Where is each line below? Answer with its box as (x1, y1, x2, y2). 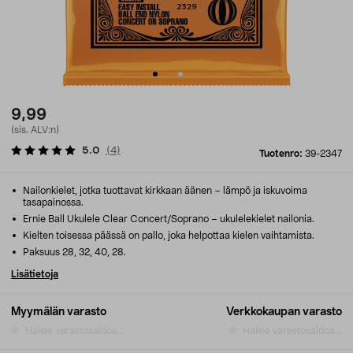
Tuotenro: (259, 149, 305, 158)
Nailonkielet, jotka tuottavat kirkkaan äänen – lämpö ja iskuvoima (20, 186, 307, 195)
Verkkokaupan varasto (226, 307, 342, 318)
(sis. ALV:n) (11, 125, 59, 135)
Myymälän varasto (11, 307, 106, 318)
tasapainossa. (23, 198, 84, 207)
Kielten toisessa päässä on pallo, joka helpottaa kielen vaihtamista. (20, 231, 314, 240)
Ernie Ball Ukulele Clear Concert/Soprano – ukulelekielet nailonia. (20, 214, 314, 224)
